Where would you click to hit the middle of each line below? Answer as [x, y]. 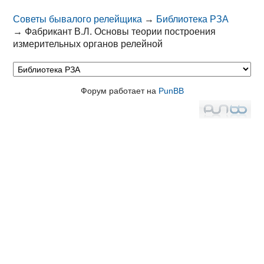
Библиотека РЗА [193, 19]
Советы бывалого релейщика [78, 19]
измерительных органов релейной [88, 44]
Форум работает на [119, 91]
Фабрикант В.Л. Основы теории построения [121, 32]
